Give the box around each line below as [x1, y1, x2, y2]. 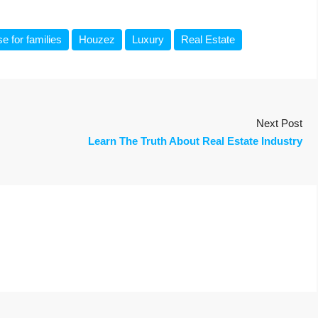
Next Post [256, 116, 302, 129]
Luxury [132, 33, 164, 45]
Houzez [79, 33, 115, 45]
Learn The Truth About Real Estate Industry [88, 134, 302, 147]
